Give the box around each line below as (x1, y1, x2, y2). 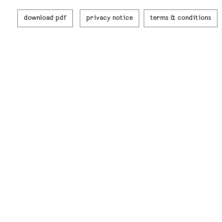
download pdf (24, 15, 66, 22)
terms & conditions (150, 15, 211, 22)
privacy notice (86, 15, 133, 22)
